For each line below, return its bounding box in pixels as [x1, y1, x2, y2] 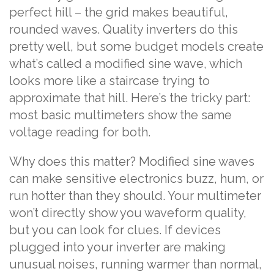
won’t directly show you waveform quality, [9, 206, 246, 220]
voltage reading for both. [9, 125, 150, 139]
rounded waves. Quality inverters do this [9, 22, 238, 37]
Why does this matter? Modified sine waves [9, 154, 254, 169]
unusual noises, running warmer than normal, [9, 257, 262, 272]
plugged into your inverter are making [9, 240, 226, 254]
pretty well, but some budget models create [9, 39, 264, 54]
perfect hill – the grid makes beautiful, [9, 5, 228, 20]
